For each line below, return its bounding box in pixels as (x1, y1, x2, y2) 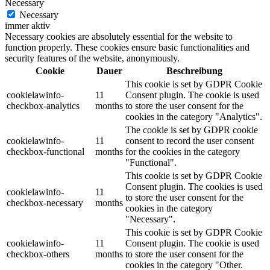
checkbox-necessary (7, 198, 83, 209)
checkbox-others (7, 249, 69, 260)
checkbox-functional (7, 146, 84, 157)
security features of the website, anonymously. (5, 53, 180, 64)
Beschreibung (166, 66, 222, 77)
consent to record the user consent (125, 136, 254, 146)
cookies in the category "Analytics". (125, 111, 262, 122)
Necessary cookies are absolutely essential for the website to (5, 31, 233, 42)
